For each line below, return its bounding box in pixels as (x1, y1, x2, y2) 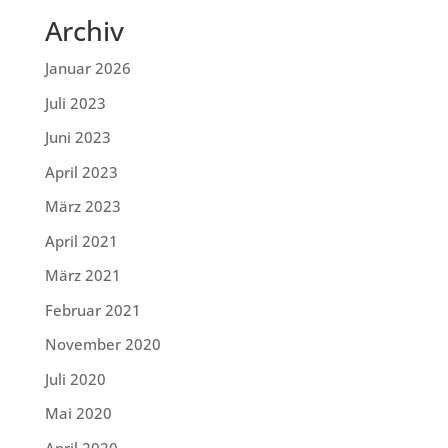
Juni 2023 (44, 127, 111, 148)
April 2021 (44, 230, 118, 251)
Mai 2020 (44, 403, 112, 424)
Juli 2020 (44, 368, 106, 389)
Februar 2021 (44, 299, 141, 320)
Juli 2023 (44, 92, 106, 113)
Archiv (44, 12, 124, 50)
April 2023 (44, 161, 118, 182)
